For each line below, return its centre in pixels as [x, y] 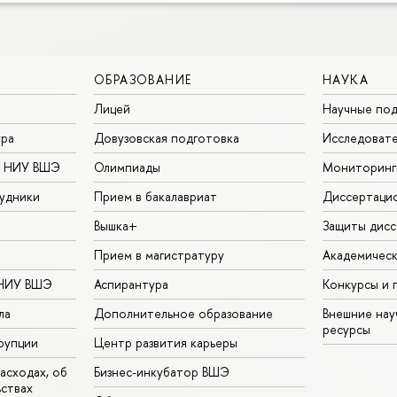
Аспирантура [131, 284]
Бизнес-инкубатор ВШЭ [162, 371]
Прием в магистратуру [159, 254]
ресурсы [346, 329]
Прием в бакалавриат [156, 196]
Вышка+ [116, 225]
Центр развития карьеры [166, 342]
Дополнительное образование [183, 313]
